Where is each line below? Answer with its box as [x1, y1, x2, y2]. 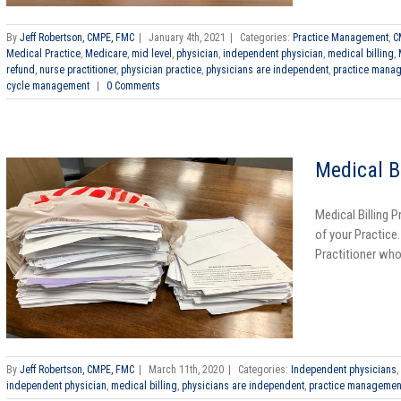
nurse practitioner [39, 64, 116, 77]
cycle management [6, 80, 90, 93]
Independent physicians [291, 363, 397, 377]
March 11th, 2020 [149, 363, 224, 377]
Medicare [85, 47, 127, 61]
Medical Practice [6, 47, 81, 61]
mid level [132, 47, 172, 61]
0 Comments [107, 80, 160, 93]
